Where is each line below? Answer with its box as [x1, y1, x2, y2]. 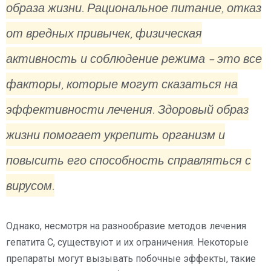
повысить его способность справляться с [6, 152, 251, 168]
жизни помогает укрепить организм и [6, 126, 225, 142]
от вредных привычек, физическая [6, 25, 202, 41]
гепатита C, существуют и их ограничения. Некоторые [6, 236, 249, 248]
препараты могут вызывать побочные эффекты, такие [6, 252, 256, 264]
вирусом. [6, 177, 54, 193]
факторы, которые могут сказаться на [6, 76, 238, 91]
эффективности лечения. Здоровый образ [6, 101, 249, 117]
